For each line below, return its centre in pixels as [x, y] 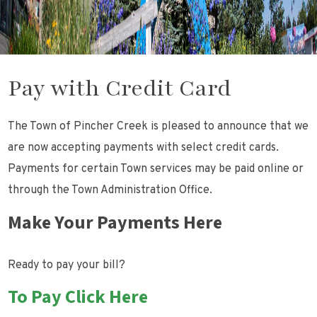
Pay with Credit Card [120, 88]
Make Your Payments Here [115, 223]
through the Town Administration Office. [110, 191]
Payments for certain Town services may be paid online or [156, 169]
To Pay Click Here [78, 298]
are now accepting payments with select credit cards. [144, 148]
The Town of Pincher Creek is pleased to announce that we [158, 127]
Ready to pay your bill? [67, 266]
